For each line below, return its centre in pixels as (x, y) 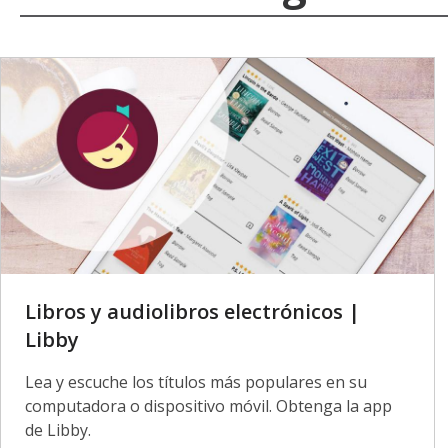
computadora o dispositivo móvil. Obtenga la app (208, 406)
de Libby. (58, 430)
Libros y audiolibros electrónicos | (192, 312)
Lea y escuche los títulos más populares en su (196, 382)
